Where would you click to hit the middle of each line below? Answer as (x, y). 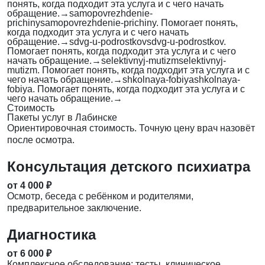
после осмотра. (41, 140)
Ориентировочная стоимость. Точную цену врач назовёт (131, 128)
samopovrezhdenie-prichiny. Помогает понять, (139, 23)
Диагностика (51, 235)
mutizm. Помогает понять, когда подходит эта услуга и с (128, 70)
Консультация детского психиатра (129, 167)
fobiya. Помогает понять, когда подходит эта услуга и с (126, 89)
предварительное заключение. (74, 208)
